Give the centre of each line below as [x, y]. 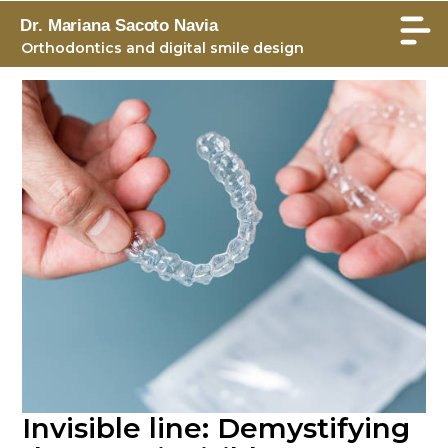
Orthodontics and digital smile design [162, 48]
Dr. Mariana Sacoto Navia [119, 25]
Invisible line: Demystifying [216, 428]
